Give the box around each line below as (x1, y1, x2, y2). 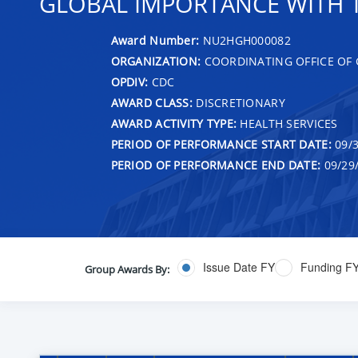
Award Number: (110, 32, 203, 48)
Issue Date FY (202, 259, 275, 276)
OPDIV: (110, 74, 149, 89)
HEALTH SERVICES (237, 115, 338, 131)
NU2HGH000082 (202, 32, 291, 48)
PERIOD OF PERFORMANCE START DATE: (110, 136, 332, 152)
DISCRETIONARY (192, 94, 285, 110)
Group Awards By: (84, 261, 169, 276)
